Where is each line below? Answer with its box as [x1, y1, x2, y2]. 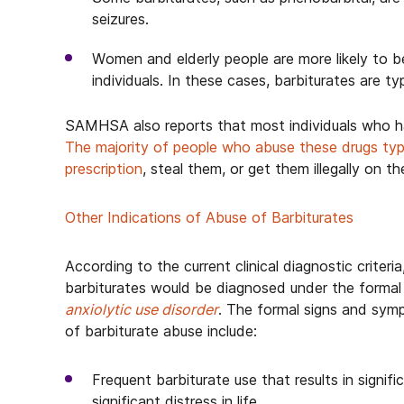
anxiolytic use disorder [65, 300, 218, 318]
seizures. [92, 10, 149, 28]
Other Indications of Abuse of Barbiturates [65, 208, 353, 226]
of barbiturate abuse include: [65, 322, 257, 340]
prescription [65, 160, 142, 178]
